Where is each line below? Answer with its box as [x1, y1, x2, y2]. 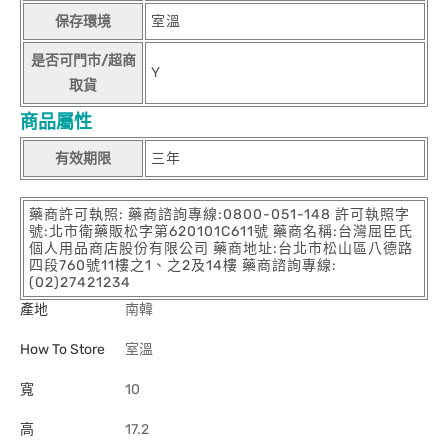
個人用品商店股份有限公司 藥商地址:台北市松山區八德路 [29, 240, 413, 257]
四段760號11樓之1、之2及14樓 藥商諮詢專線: [29, 257, 337, 274]
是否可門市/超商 [30, 52, 136, 69]
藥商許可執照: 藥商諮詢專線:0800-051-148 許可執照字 [29, 206, 410, 223]
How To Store [20, 341, 105, 358]
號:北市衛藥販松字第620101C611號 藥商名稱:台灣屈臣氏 [29, 223, 413, 240]
